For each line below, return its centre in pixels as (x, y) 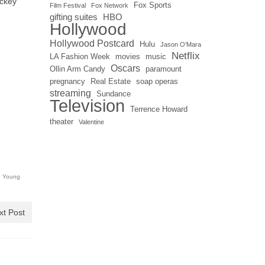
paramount (163, 69)
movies (127, 56)
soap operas (157, 81)
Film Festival (67, 5)
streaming (70, 93)
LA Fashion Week (80, 56)
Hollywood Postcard (92, 43)
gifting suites (73, 17)
